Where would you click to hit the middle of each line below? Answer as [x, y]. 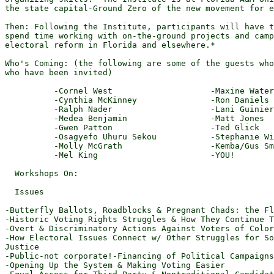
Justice [22, 247]
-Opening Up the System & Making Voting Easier [115, 265]
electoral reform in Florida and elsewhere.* [110, 45]
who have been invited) [59, 72]
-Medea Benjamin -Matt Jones [135, 118]
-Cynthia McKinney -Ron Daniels [137, 100]
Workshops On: [42, 173]
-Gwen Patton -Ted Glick [132, 128]
